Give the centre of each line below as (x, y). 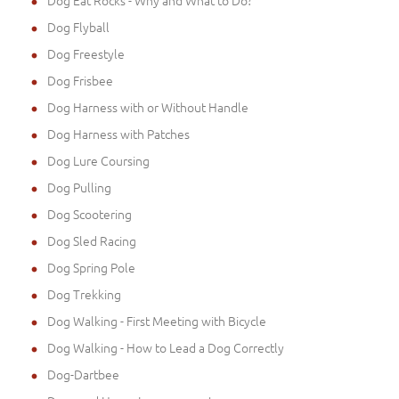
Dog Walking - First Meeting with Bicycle (157, 320)
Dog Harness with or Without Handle (148, 106)
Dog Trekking (84, 293)
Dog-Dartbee (83, 374)
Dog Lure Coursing (98, 160)
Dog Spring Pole (91, 267)
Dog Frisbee (80, 80)
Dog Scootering (90, 213)
